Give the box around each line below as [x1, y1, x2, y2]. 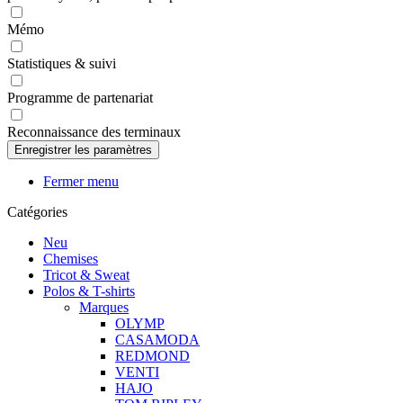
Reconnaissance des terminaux [7, 124, 181, 139]
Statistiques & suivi [7, 56, 116, 71]
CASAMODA [115, 332, 200, 347]
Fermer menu [43, 174, 119, 189]
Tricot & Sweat [43, 267, 130, 282]
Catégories [7, 204, 67, 219]
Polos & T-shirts [43, 283, 135, 299]
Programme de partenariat [7, 90, 153, 105]
